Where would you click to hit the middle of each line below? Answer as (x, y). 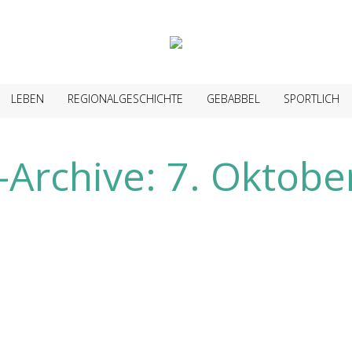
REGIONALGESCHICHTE (125, 99)
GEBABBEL (233, 99)
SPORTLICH (311, 99)
